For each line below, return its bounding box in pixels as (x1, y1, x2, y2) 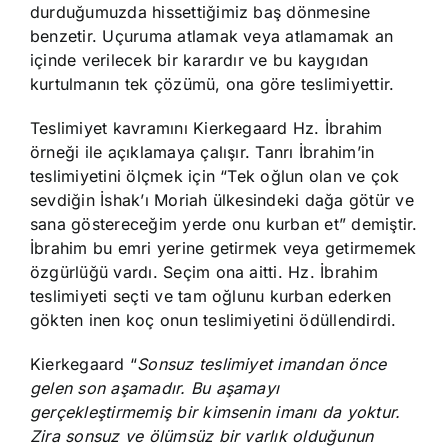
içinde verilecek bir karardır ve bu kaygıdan (30, 50, 369, 70)
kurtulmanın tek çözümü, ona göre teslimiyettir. (30, 74, 395, 94)
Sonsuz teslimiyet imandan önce (137, 354, 387, 374)
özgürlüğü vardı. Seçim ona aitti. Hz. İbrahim (30, 262, 378, 282)
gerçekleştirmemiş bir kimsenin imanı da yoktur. (30, 402, 401, 422)
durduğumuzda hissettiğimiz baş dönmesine (30, 2, 371, 22)
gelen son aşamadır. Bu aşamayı (30, 378, 280, 398)
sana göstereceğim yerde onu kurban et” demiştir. (30, 214, 418, 234)
